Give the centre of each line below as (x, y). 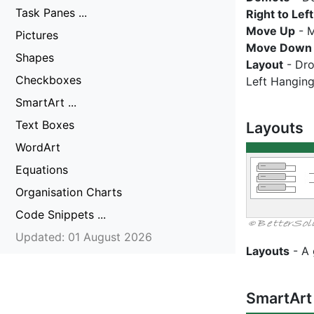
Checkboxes (48, 80)
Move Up (271, 30)
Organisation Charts (69, 192)
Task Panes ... (51, 13)
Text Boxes (45, 125)
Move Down (279, 47)
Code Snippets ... (61, 214)
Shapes (35, 57)
